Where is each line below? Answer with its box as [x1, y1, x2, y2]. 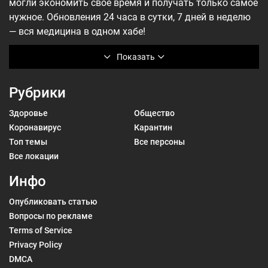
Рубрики [9, 84, 66, 101]
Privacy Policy [9, 240, 62, 249]
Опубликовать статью [9, 197, 97, 206]
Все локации [9, 151, 59, 161]
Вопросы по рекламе [9, 211, 93, 221]
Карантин [134, 123, 172, 132]
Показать [116, 52, 155, 62]
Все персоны [134, 137, 185, 147]
